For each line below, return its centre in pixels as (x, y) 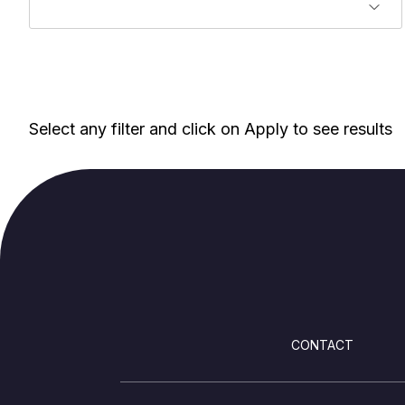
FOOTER (188, 327)
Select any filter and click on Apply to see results (211, 128)
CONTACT (322, 344)
